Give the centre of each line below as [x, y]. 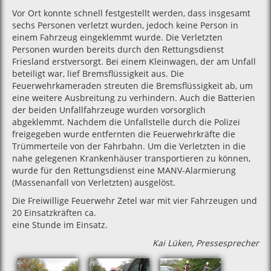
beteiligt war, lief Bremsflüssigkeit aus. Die [98, 73]
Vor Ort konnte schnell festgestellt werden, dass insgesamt [131, 13]
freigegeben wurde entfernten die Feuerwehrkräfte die [124, 134]
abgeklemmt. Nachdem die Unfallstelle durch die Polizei [126, 122]
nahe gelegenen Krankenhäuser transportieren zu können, [131, 158]
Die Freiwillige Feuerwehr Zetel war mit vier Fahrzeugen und [135, 201]
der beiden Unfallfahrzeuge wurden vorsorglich [109, 110]
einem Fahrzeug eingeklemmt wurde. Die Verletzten [117, 37]
